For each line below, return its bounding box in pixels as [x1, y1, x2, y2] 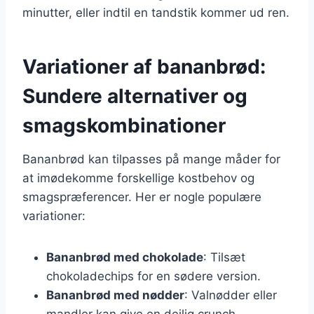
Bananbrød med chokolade [46, 250, 203, 264]
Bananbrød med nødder [46, 287, 184, 302]
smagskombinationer [22, 113, 226, 137]
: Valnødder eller [184, 287, 277, 302]
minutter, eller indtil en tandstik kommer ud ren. [22, 5, 289, 20]
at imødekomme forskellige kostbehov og [22, 170, 254, 185]
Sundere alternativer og [22, 83, 247, 108]
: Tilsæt [203, 250, 245, 264]
